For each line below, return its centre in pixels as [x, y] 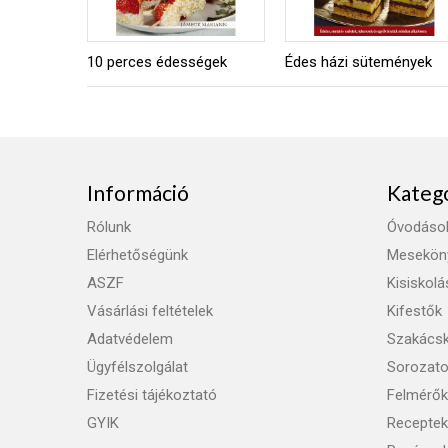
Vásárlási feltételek [150, 311]
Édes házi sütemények [358, 62]
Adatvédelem [130, 339]
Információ [138, 192]
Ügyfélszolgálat [137, 367]
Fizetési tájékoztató [152, 395]
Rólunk [109, 227]
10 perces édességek [157, 62]
